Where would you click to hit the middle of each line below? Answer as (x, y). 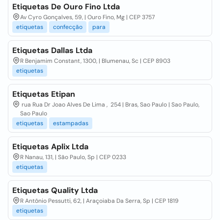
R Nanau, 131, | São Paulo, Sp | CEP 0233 (73, 157)
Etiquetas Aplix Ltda (50, 147)
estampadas (71, 123)
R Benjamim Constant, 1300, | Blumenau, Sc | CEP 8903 (95, 61)
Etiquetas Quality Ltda (55, 190)
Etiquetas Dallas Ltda (52, 50)
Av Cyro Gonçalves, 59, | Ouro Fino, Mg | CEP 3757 (87, 17)
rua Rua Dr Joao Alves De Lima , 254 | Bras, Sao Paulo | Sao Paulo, (110, 105)
